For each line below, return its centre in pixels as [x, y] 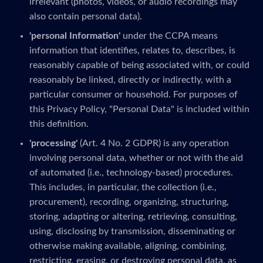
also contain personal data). [86, 16]
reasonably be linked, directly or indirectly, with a [130, 80]
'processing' [53, 143]
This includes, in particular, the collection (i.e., [123, 187]
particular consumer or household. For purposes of [134, 95]
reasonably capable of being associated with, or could [139, 65]
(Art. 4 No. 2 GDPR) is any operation [153, 143]
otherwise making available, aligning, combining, [128, 246]
